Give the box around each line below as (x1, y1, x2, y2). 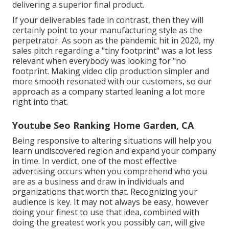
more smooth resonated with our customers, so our (12, 76, 212, 87)
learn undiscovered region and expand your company (12, 145, 216, 157)
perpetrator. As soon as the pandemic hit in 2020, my (12, 35, 214, 47)
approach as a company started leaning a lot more (12, 86, 205, 98)
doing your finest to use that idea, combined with (12, 207, 199, 218)
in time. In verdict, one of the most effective (12, 155, 177, 167)
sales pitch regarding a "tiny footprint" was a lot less (12, 45, 212, 57)
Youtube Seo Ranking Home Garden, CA (12, 119, 194, 132)
